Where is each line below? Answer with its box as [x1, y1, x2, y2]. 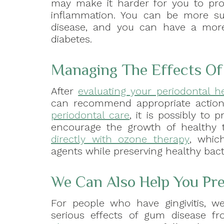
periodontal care [51, 109, 130, 121]
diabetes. [51, 33, 92, 45]
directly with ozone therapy [51, 133, 189, 145]
